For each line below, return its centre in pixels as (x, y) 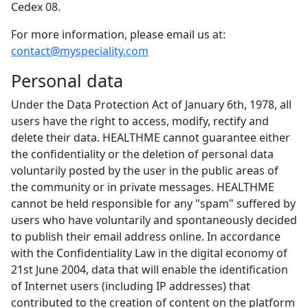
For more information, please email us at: (118, 34)
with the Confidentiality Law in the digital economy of (149, 253)
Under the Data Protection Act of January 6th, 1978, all (151, 104)
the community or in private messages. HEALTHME (143, 187)
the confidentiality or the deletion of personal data (142, 154)
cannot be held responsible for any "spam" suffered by (153, 203)
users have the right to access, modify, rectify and (140, 121)
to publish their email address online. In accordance (146, 236)
